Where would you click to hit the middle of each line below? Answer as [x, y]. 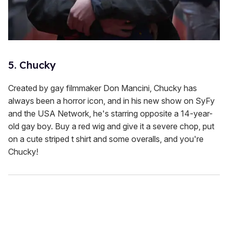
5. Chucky [32, 65]
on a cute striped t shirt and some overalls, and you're [106, 139]
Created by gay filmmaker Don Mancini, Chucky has [103, 88]
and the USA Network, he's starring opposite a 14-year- [110, 113]
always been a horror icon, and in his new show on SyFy [111, 101]
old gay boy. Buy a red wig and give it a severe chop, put [111, 126]
